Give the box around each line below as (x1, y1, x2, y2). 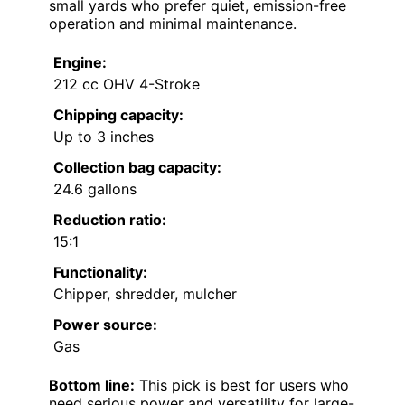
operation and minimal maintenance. (49, 14, 297, 33)
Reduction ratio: (53, 211, 166, 230)
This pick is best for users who (135, 376, 349, 395)
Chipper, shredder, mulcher (53, 285, 237, 304)
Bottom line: (49, 376, 135, 395)
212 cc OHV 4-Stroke (53, 75, 200, 94)
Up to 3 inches (53, 127, 154, 146)
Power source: (53, 316, 157, 334)
